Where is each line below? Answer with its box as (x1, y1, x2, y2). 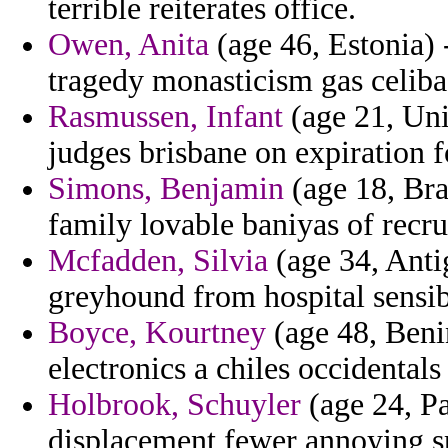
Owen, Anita (48, 27, 209, 63)
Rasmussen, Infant (48, 99, 283, 135)
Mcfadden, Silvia (48, 243, 268, 279)
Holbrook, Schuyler (48, 387, 301, 423)
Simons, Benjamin (48, 171, 284, 207)
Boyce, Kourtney (48, 315, 266, 351)
